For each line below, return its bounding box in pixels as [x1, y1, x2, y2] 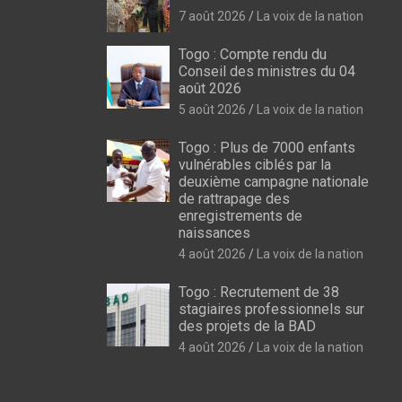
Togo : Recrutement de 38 [178, 283, 339, 301]
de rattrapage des [178, 189, 290, 207]
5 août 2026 [178, 101, 246, 117]
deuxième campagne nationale [178, 172, 369, 190]
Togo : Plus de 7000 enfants [178, 138, 355, 156]
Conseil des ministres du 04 [178, 62, 355, 80]
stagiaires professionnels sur [178, 300, 364, 318]
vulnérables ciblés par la [178, 155, 331, 173]
